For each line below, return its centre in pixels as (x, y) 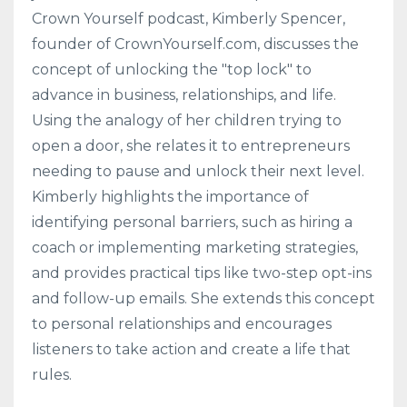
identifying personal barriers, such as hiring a (192, 222)
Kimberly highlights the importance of (170, 196)
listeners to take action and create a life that (191, 349)
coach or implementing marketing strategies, (195, 247)
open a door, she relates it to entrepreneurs (191, 145)
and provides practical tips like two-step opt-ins (202, 273)
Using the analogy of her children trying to (187, 120)
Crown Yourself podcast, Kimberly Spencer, (189, 18)
